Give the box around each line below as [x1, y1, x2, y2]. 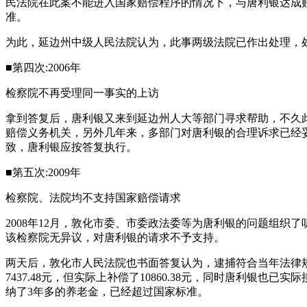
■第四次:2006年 [5, 62, 81, 73]
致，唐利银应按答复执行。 [5, 141, 137, 153]
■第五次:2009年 [5, 167, 81, 178]
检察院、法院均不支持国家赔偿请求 [5, 192, 181, 204]
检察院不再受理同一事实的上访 [5, 87, 159, 99]
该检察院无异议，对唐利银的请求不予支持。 [5, 232, 225, 243]
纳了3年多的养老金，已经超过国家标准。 [5, 286, 208, 297]
